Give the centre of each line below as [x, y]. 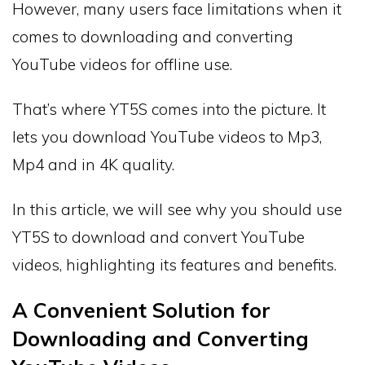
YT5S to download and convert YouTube [158, 237]
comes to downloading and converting [153, 36]
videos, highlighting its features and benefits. [174, 264]
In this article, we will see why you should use [177, 209]
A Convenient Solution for [141, 310]
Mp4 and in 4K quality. [93, 164]
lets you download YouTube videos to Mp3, [167, 136]
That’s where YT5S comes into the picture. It [169, 109]
